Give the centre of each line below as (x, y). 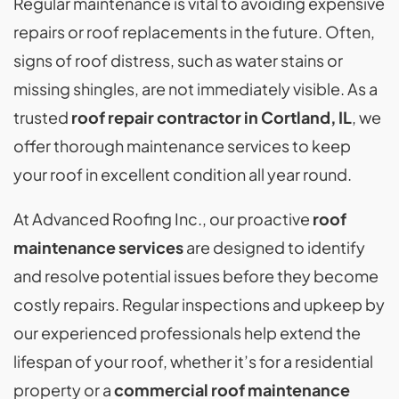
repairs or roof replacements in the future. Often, (194, 32)
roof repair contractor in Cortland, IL (212, 117)
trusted (42, 117)
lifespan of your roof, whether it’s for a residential (193, 361)
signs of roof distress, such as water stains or (178, 60)
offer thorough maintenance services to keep (182, 146)
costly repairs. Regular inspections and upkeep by (199, 304)
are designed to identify (274, 247)
